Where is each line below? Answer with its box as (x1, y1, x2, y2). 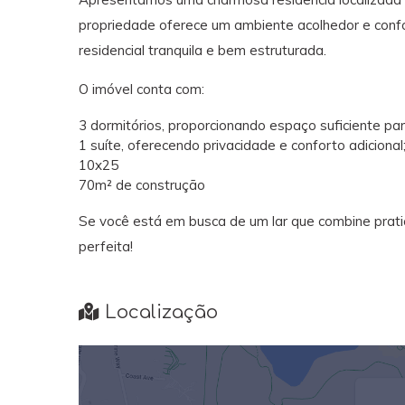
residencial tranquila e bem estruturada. (79, 41, 326, 59)
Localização (99, 301, 218, 323)
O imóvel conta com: (79, 80, 204, 98)
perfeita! (79, 237, 133, 255)
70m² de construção (79, 175, 205, 193)
